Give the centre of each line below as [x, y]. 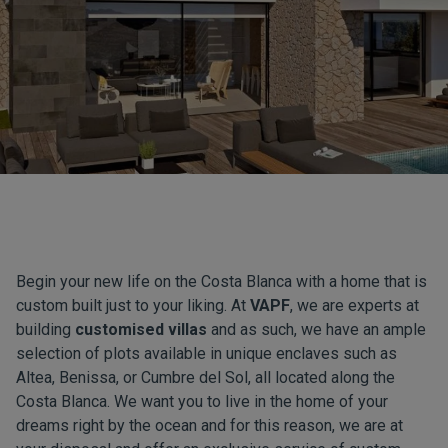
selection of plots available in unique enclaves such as [206, 353]
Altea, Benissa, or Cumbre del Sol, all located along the [205, 377]
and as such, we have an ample [316, 329]
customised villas [141, 329]
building [45, 329]
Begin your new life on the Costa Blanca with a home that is [221, 281]
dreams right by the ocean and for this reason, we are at [209, 425]
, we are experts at [354, 305]
